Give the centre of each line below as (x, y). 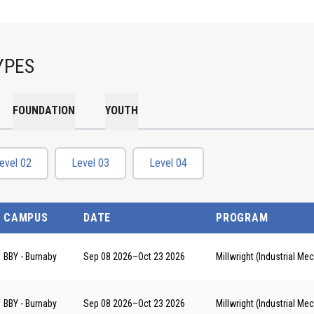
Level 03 (90, 163)
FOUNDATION (44, 110)
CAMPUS (26, 217)
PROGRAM (242, 217)
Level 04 (168, 163)
